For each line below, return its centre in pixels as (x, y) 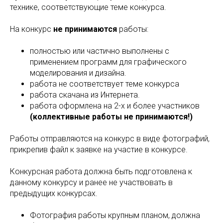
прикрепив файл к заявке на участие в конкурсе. (99, 150)
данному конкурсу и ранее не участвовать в (91, 182)
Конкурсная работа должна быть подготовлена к (101, 171)
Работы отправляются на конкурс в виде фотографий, (110, 139)
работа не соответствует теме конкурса (105, 84)
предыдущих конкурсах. (54, 193)
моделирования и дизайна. (78, 73)
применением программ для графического (108, 62)
